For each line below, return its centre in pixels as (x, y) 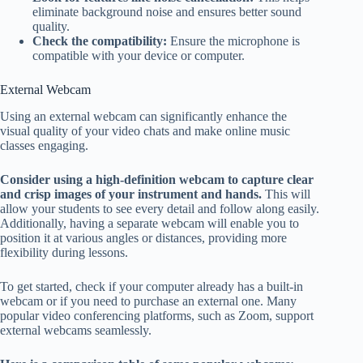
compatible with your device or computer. (139, 56)
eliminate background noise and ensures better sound (167, 12)
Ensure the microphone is (233, 41)
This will (286, 194)
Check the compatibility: (100, 41)
